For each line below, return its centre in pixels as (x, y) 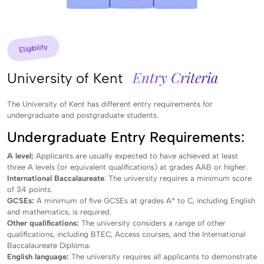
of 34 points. (31, 189)
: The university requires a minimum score (178, 178)
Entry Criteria (176, 77)
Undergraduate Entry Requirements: (128, 137)
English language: (38, 256)
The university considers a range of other (152, 223)
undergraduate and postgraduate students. (84, 115)
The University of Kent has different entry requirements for (110, 104)
